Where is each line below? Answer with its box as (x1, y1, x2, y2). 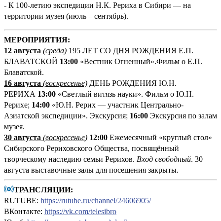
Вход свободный (137, 154, 191, 163)
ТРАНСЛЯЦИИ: (14, 185, 73, 194)
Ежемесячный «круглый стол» (108, 133, 212, 142)
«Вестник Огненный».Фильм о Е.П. (78, 57, 202, 66)
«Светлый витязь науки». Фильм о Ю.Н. (56, 89, 194, 98)
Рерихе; (4, 100, 32, 109)
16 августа (4, 78, 41, 87)
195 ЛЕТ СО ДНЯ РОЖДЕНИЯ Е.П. (67, 46, 193, 55)
